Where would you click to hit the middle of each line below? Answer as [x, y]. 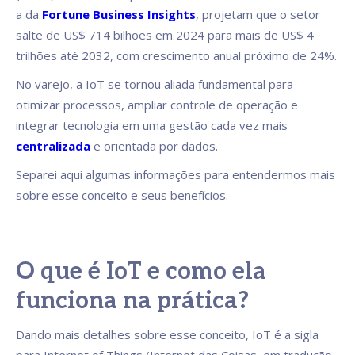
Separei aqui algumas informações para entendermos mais [176, 175]
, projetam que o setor [258, 15]
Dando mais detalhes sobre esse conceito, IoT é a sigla [167, 335]
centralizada [53, 146]
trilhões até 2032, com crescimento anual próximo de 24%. [176, 56]
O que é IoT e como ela [141, 272]
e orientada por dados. [156, 146]
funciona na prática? [132, 302]
